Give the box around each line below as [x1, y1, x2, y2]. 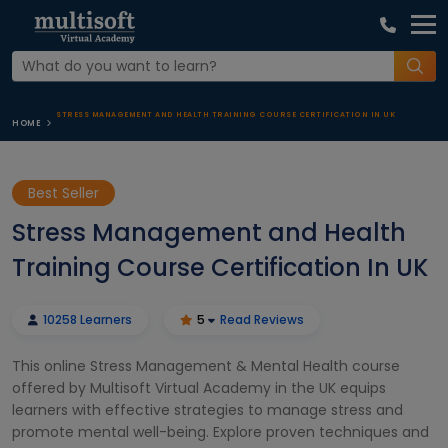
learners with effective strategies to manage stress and [12, 400, 403, 420]
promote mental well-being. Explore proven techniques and [12, 422, 429, 442]
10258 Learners [40, 311, 132, 328]
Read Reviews [220, 311, 304, 328]
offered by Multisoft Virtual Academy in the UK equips [12, 378, 386, 398]
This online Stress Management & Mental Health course [12, 356, 400, 376]
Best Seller [28, 183, 99, 203]
